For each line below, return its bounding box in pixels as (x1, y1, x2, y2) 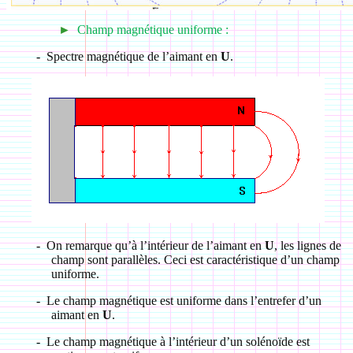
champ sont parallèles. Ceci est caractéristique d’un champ (50, 253, 340, 266)
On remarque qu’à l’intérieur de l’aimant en (46, 239, 265, 252)
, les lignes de (273, 239, 341, 252)
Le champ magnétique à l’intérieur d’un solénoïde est (46, 335, 310, 348)
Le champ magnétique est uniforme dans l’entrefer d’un (46, 294, 321, 307)
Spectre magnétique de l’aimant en (46, 50, 221, 63)
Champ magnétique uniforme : (76, 23, 229, 36)
